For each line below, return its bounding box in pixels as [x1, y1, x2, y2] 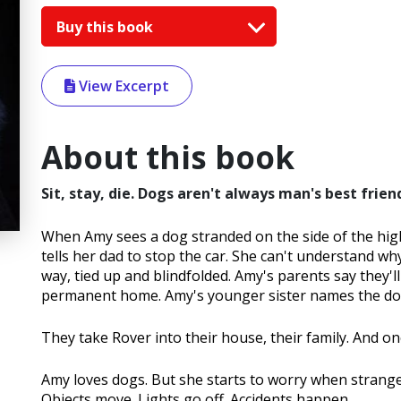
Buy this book [56, 16, 157, 37]
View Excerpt [75, 76, 169, 97]
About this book [41, 136, 294, 179]
